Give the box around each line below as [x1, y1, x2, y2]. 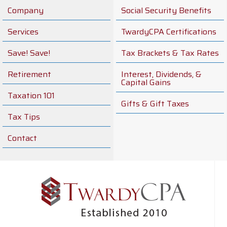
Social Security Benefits [121, 4, 211, 17]
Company [8, 4, 44, 17]
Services [8, 25, 39, 38]
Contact [8, 132, 37, 144]
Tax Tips [8, 110, 40, 123]
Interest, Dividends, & [121, 68, 202, 81]
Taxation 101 [8, 89, 55, 102]
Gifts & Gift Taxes [121, 97, 189, 110]
